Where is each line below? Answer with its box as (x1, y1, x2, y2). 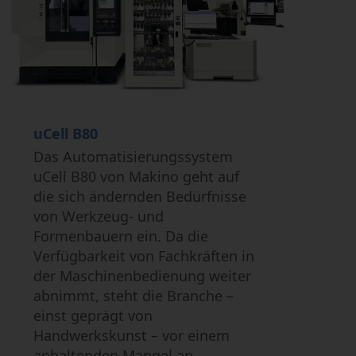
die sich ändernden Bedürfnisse (33, 187, 247, 207)
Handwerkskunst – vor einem (33, 326, 230, 346)
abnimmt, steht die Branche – (33, 286, 234, 306)
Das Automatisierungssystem (33, 147, 234, 167)
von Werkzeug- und (33, 207, 164, 226)
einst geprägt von (33, 306, 153, 326)
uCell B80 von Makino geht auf (33, 167, 240, 187)
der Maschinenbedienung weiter (33, 266, 252, 286)
